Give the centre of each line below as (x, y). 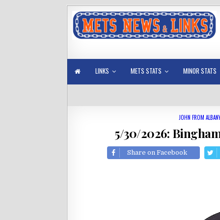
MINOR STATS (200, 71)
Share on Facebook (157, 153)
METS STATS (146, 71)
